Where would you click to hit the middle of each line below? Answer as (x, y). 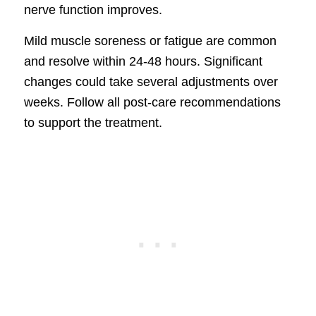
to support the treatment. (93, 123)
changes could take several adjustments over (151, 82)
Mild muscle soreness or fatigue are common (150, 41)
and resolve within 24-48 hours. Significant (143, 62)
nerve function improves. (93, 10)
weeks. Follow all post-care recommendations (152, 103)
